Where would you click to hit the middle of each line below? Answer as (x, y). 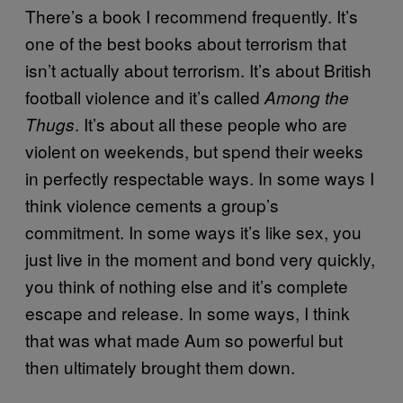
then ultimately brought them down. (160, 367)
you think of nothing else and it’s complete (187, 286)
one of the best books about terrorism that (186, 43)
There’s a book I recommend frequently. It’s (192, 16)
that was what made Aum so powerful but (184, 340)
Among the (307, 97)
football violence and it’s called (145, 97)
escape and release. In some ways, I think (188, 313)
